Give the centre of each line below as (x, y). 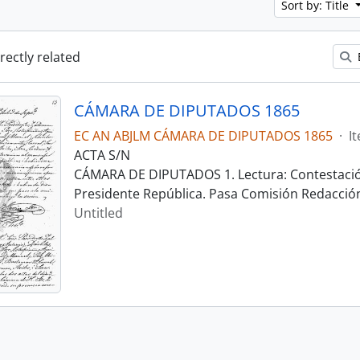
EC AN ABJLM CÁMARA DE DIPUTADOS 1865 (203, 136)
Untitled (98, 213)
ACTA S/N (102, 155)
